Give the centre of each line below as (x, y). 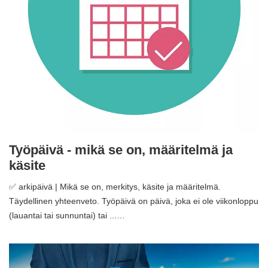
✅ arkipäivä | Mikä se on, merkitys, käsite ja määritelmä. (115, 186)
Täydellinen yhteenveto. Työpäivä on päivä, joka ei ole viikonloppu (134, 201)
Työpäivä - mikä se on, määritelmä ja (121, 150)
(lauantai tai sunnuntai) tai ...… (67, 215)
